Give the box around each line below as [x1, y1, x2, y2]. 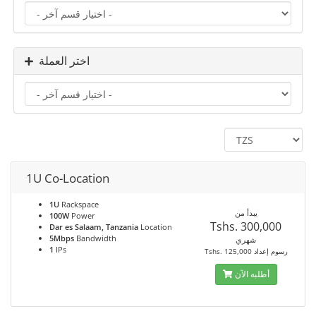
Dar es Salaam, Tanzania [49, 221, 138, 232]
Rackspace [59, 199, 99, 209]
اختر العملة [39, 54, 90, 68]
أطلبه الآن [234, 268, 269, 280]
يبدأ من [234, 207, 257, 218]
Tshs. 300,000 [210, 219, 282, 234]
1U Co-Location [26, 170, 109, 186]
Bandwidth [74, 233, 116, 243]
